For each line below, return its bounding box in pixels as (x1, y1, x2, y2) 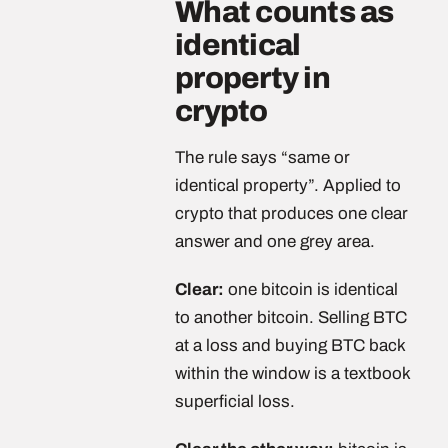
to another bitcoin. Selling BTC (175, 308, 407, 327)
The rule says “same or (175, 148, 350, 167)
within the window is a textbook (175, 364, 410, 383)
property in (175, 62, 330, 94)
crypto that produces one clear (175, 204, 408, 223)
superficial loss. (175, 392, 295, 411)
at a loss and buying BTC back (175, 336, 405, 355)
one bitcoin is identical (224, 280, 398, 299)
